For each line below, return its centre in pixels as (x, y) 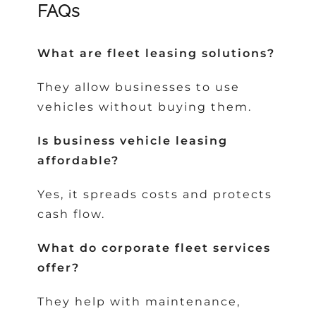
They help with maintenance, (139, 302)
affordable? (79, 161)
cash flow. (72, 214)
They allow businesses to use (139, 87)
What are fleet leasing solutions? (157, 54)
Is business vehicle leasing (133, 141)
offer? (59, 268)
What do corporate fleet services (154, 248)
